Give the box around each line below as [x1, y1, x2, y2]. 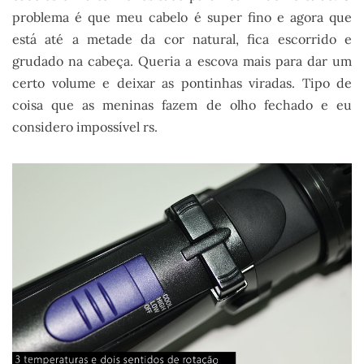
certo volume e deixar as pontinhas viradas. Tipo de [12, 74, 352, 91]
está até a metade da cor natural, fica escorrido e [12, 30, 352, 47]
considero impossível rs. [12, 118, 158, 135]
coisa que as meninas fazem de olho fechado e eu [12, 96, 352, 113]
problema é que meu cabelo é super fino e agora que [12, 8, 352, 25]
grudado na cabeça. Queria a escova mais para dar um [12, 52, 352, 69]
